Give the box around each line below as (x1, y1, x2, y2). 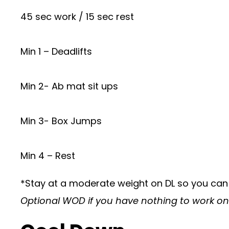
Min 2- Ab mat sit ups (20, 80, 118, 93)
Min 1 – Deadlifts (20, 45, 92, 58)
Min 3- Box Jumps (20, 114, 102, 127)
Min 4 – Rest (20, 149, 75, 162)
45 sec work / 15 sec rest (20, 10, 134, 23)
